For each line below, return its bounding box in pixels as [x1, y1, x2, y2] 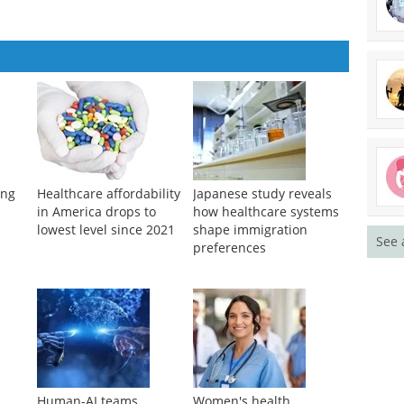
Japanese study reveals [192, 185, 332, 203]
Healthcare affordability [36, 185, 180, 203]
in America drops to [36, 203, 156, 221]
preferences [192, 239, 266, 257]
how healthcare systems [192, 203, 339, 221]
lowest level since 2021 [36, 221, 175, 239]
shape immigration [192, 221, 308, 239]
